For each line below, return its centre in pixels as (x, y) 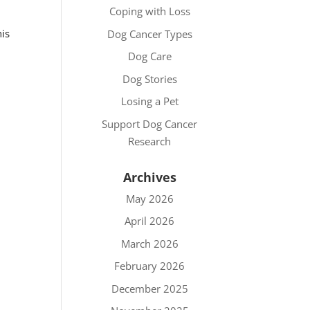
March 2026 (149, 243)
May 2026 (149, 198)
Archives (149, 177)
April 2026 (150, 221)
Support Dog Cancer (150, 124)
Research (150, 141)
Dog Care (149, 56)
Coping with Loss (149, 11)
